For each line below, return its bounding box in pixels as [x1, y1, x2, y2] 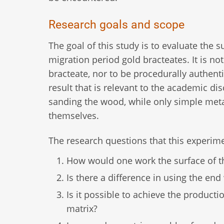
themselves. [48, 109, 99, 121]
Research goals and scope [48, 17, 184, 31]
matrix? [66, 202, 97, 214]
